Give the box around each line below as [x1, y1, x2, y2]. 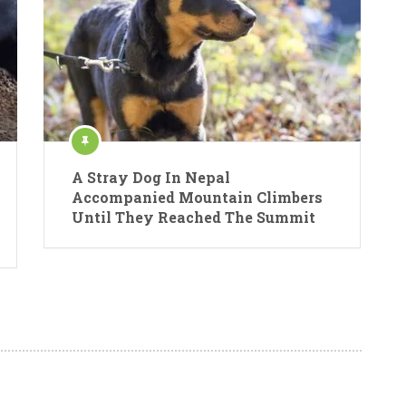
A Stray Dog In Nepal [72, 168, 231, 187]
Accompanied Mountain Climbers [72, 188, 324, 207]
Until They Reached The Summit [72, 208, 316, 227]
